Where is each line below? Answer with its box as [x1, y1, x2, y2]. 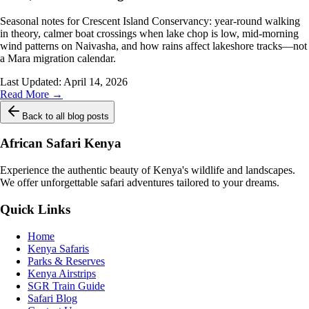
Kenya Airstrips [28, 267, 96, 279]
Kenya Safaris [28, 242, 89, 255]
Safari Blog [28, 292, 77, 304]
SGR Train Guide [28, 279, 105, 292]
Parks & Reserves [28, 255, 105, 267]
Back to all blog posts [22, 110, 109, 121]
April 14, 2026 [63, 75, 128, 88]
